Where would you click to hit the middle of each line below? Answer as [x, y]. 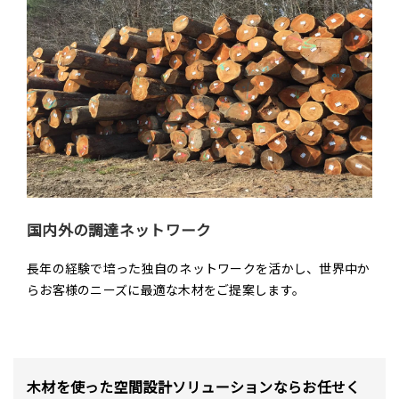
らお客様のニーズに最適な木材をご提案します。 [166, 290]
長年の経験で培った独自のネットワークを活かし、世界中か [199, 269]
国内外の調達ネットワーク [119, 230]
